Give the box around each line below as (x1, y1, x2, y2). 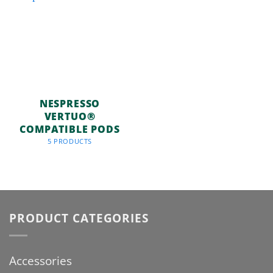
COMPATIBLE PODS (19, 122, 120, 136)
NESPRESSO (39, 97, 101, 111)
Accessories (9, 252, 72, 269)
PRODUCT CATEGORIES (9, 209, 149, 226)
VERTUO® (44, 110, 96, 124)
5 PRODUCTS (48, 136, 92, 146)
